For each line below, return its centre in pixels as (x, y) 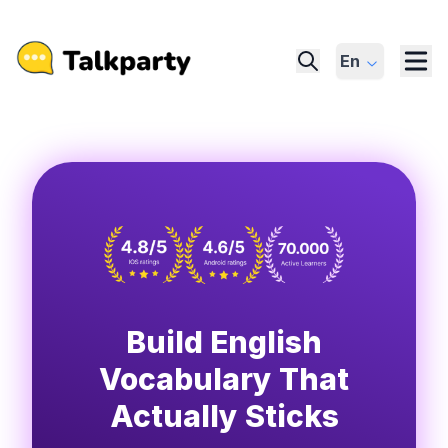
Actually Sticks (224, 415)
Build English (224, 341)
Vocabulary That (224, 378)
